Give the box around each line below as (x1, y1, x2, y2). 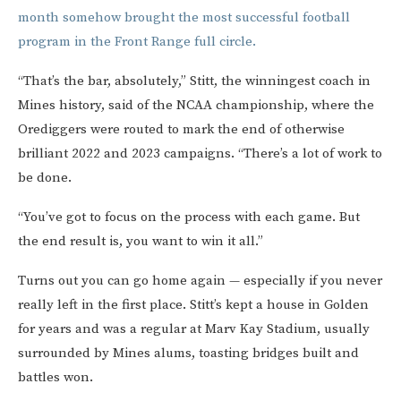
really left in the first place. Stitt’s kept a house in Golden (18, 296, 369, 314)
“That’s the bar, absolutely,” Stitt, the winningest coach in (18, 73, 371, 90)
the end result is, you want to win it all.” (18, 233, 263, 251)
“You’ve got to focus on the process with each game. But (18, 209, 360, 226)
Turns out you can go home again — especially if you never (18, 272, 382, 290)
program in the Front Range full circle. (18, 33, 256, 51)
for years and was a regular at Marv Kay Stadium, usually (18, 320, 370, 338)
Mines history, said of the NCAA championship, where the (18, 97, 374, 115)
